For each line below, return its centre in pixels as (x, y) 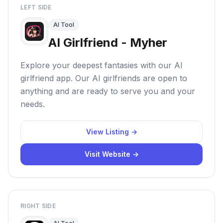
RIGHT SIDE (38, 206)
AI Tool (64, 25)
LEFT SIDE (36, 7)
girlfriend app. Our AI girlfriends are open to (104, 78)
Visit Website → (111, 154)
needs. (33, 104)
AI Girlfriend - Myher (108, 43)
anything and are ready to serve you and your (108, 91)
